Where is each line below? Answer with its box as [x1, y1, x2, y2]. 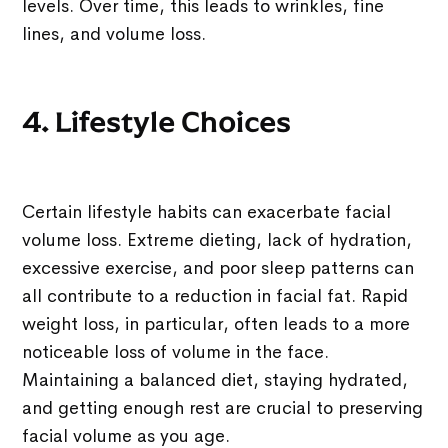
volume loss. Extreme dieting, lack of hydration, [22, 228, 413, 251]
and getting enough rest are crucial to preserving [22, 396, 424, 419]
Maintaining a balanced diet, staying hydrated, [22, 368, 409, 391]
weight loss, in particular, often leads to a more [22, 312, 411, 335]
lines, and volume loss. [22, 22, 207, 45]
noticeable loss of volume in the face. [22, 340, 330, 363]
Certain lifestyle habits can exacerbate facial [22, 200, 392, 223]
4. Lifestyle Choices [22, 104, 292, 140]
